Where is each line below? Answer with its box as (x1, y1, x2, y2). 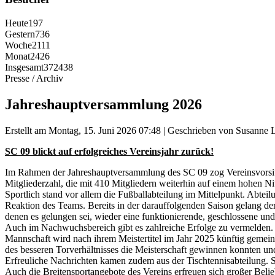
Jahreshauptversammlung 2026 (5, 96, 202, 112)
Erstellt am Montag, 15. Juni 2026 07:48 (5, 125, 161, 136)
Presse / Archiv (5, 72, 63, 83)
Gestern (5, 28, 35, 39)
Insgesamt (5, 61, 44, 72)
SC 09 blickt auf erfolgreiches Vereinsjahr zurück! (5, 145, 214, 157)
